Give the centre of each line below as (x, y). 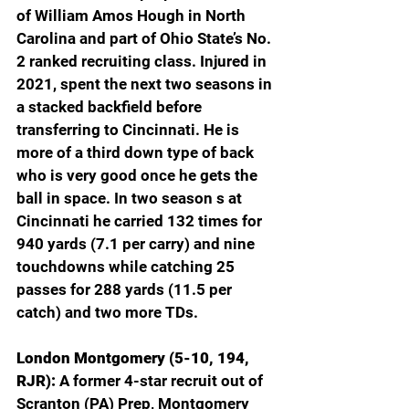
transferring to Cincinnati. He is (130, 129)
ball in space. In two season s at (131, 198)
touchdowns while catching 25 (127, 266)
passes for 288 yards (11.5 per (126, 289)
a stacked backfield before (111, 106)
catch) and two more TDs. (107, 312)
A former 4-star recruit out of (163, 380)
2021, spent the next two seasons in (146, 84)
